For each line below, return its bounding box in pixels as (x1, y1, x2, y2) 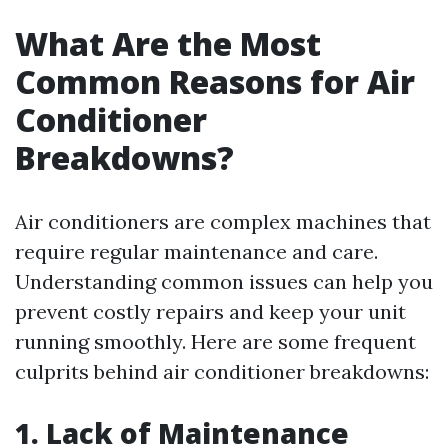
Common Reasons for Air (15, 60, 415, 103)
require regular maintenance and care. (15, 239, 378, 264)
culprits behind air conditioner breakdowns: (15, 359, 429, 384)
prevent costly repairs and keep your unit (15, 299, 406, 324)
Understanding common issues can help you (15, 269, 433, 294)
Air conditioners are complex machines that (15, 209, 431, 234)
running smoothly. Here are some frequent (15, 329, 416, 354)
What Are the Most (15, 22, 321, 65)
